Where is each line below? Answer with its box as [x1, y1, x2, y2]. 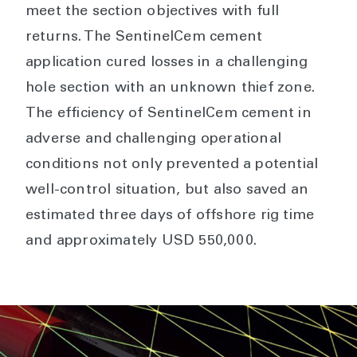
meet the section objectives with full [25, 5, 280, 20]
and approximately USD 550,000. [25, 234, 257, 249]
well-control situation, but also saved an [25, 183, 309, 198]
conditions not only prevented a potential [25, 158, 319, 173]
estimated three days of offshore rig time [25, 209, 315, 224]
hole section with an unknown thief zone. [25, 81, 316, 96]
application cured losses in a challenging [25, 56, 308, 71]
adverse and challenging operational [25, 132, 282, 147]
